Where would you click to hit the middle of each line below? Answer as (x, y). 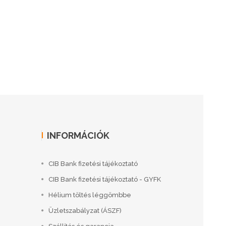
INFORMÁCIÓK (78, 135)
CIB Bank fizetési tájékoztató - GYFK (105, 179)
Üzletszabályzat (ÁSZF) (85, 210)
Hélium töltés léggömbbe (90, 195)
